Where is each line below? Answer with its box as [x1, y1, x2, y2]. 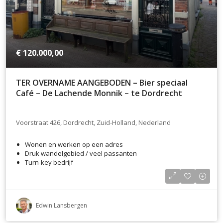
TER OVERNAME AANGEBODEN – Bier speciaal [16, 77, 188, 88]
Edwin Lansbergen [36, 201, 87, 210]
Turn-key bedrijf [25, 158, 73, 167]
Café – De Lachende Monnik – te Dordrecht [16, 87, 182, 99]
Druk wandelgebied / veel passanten [25, 149, 137, 158]
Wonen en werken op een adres [25, 140, 123, 149]
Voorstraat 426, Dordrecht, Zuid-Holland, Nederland [16, 117, 171, 127]
